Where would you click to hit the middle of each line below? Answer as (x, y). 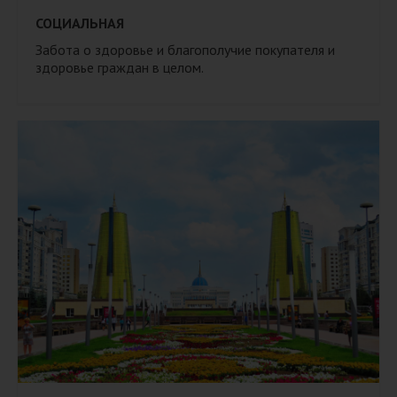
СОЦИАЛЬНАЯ (80, 23)
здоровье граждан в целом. (120, 67)
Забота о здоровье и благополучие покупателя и (185, 49)
